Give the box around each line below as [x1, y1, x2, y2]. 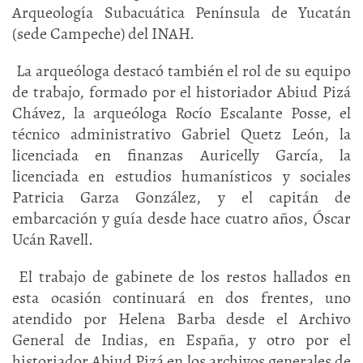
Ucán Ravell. [12, 228, 93, 250]
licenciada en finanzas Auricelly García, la [12, 144, 351, 166]
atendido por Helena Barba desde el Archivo [12, 308, 351, 330]
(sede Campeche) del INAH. [12, 23, 194, 45]
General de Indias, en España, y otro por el [12, 329, 351, 351]
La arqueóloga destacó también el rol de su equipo [12, 60, 351, 82]
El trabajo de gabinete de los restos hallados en [12, 266, 351, 288]
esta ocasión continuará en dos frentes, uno [12, 287, 351, 309]
